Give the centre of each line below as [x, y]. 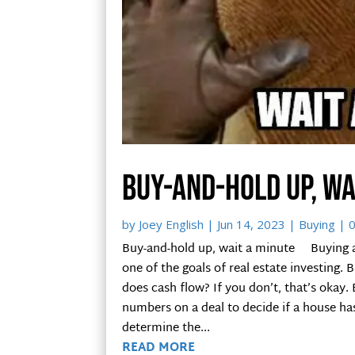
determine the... [166, 328]
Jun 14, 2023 [252, 224]
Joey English [172, 224]
